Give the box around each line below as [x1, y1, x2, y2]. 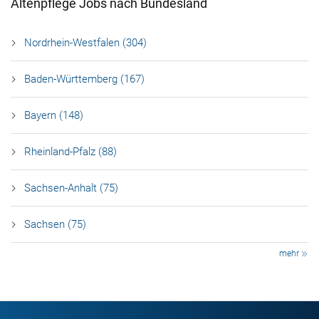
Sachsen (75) [24, 218, 86, 231]
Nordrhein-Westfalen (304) [24, 36, 147, 49]
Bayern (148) [24, 109, 83, 122]
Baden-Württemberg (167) [24, 73, 145, 85]
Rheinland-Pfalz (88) [24, 145, 117, 158]
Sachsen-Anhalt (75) [24, 182, 118, 194]
